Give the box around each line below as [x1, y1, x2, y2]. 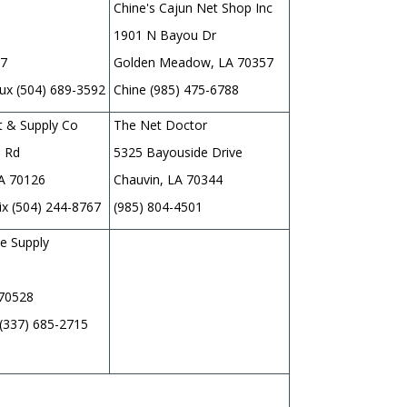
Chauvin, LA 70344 [114, 170, 226, 188]
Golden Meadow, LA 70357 [114, 53, 281, 71]
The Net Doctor [114, 115, 211, 134]
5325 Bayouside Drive [114, 143, 246, 161]
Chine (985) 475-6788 [114, 80, 239, 98]
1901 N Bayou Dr [114, 25, 216, 44]
